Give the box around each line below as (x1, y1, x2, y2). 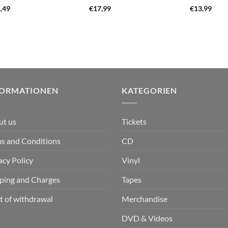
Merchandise (122, 193, 167, 204)
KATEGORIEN (122, 85, 177, 95)
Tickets (122, 116, 147, 126)
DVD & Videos (122, 213, 173, 223)
